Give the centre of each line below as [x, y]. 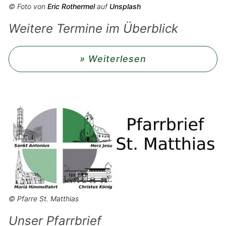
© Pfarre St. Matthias [44, 199]
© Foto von [28, 6]
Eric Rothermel [71, 6]
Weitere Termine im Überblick [93, 29]
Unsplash [125, 6]
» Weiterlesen [113, 59]
